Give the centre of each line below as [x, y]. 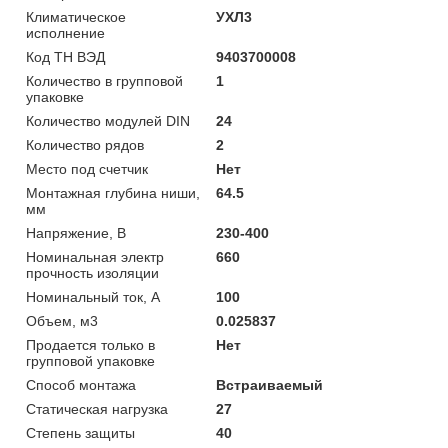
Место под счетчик [87, 168]
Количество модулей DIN [108, 120]
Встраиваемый [270, 384]
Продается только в [90, 344]
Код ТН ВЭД [65, 56]
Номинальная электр [95, 256]
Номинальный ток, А [93, 296]
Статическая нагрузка [97, 408]
